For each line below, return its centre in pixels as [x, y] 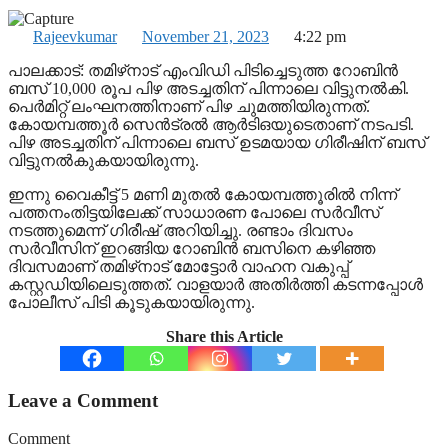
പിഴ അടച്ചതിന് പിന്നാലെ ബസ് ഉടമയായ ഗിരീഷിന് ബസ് [217, 142]
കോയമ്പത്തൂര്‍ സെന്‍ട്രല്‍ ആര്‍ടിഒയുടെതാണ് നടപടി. [211, 124]
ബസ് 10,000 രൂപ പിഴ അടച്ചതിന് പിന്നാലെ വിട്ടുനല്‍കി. [208, 88]
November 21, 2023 [205, 36]
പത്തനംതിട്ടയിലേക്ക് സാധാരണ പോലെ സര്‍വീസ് [194, 212]
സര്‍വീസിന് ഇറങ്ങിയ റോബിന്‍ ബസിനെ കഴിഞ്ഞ [191, 248]
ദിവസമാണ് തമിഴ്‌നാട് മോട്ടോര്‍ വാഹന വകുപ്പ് [178, 266]
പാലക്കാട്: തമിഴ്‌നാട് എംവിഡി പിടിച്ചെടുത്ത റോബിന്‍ [203, 70]
